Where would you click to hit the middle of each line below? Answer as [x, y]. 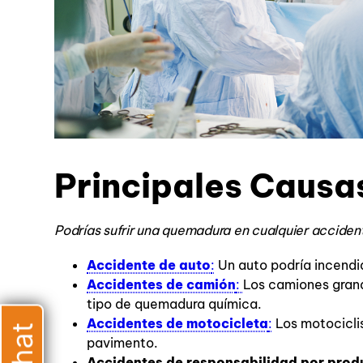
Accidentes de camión [161, 285]
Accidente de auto [149, 265]
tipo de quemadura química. [174, 304]
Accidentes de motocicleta [177, 324]
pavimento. [122, 343]
